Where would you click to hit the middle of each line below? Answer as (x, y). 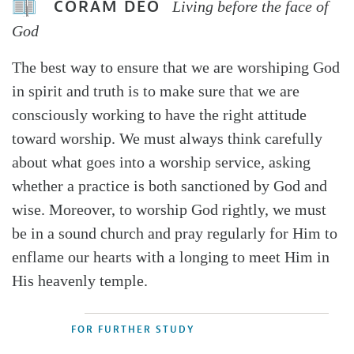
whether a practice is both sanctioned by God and (169, 186)
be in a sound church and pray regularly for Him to (175, 233)
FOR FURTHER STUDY (132, 330)
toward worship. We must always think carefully (167, 139)
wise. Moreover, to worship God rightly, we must (169, 210)
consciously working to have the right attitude (159, 115)
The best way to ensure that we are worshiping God (176, 68)
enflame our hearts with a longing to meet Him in (171, 257)
